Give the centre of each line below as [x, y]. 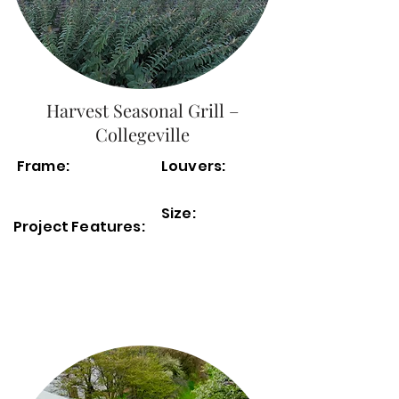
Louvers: [194, 166]
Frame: [43, 166]
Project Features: [81, 227]
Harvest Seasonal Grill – [142, 110]
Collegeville [142, 134]
